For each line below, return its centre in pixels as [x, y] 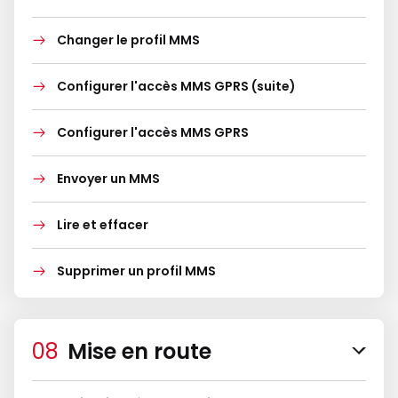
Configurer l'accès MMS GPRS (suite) [176, 86]
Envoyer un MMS [108, 179]
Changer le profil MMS [128, 40]
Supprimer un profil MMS [136, 271]
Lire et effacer [103, 225]
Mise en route [139, 351]
